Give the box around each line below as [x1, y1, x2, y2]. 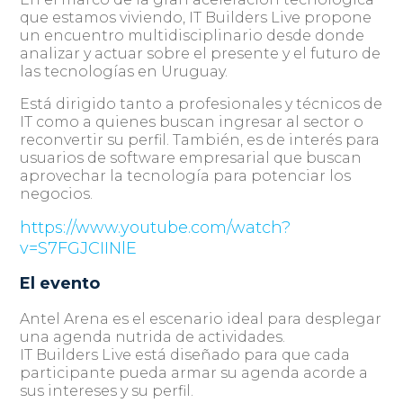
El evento [20, 273, 101, 293]
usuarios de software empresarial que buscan [20, 149, 363, 166]
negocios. [20, 185, 94, 202]
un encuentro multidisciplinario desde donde [20, 27, 365, 44]
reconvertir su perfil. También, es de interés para [20, 131, 381, 148]
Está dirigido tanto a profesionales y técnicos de [20, 95, 383, 112]
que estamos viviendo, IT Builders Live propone [20, 9, 372, 26]
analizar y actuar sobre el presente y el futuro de [20, 45, 381, 62]
